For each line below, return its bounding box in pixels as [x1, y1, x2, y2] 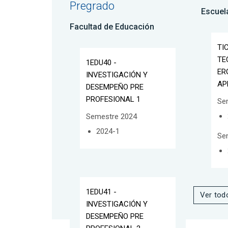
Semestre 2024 [86, 111, 137, 121]
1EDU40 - [86, 58, 117, 67]
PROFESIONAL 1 [86, 94, 140, 104]
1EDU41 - [86, 187, 117, 197]
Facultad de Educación [70, 21, 154, 32]
